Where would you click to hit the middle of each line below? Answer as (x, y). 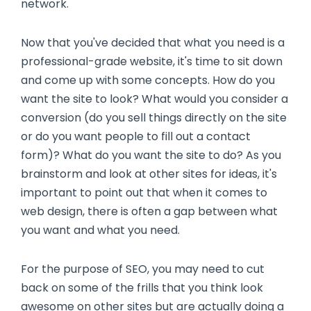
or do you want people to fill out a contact (136, 136)
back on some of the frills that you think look (142, 287)
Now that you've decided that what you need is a (153, 42)
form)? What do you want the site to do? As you (151, 155)
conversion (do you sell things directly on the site (154, 117)
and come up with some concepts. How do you (148, 80)
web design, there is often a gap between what (149, 211)
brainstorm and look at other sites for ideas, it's (149, 174)
